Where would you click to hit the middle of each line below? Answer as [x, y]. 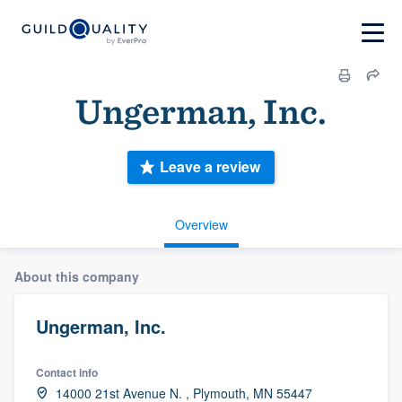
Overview [201, 224]
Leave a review [210, 167]
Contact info [67, 372]
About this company [77, 276]
